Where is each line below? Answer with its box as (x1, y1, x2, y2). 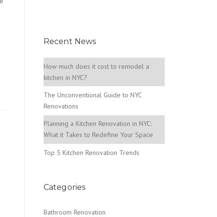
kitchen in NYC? (44, 73, 87, 82)
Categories (44, 183, 85, 192)
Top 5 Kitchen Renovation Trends (44, 148, 139, 157)
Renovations (44, 102, 78, 111)
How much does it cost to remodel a (44, 62, 149, 71)
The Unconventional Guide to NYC (44, 91, 141, 100)
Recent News (44, 37, 96, 46)
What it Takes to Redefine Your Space (44, 130, 153, 139)
